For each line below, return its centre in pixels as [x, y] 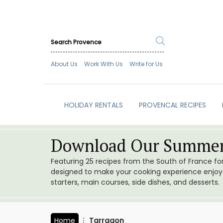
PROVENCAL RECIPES [172, 105]
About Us [64, 64]
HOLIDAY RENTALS [93, 105]
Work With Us [104, 64]
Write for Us [146, 64]
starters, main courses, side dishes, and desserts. [135, 182]
